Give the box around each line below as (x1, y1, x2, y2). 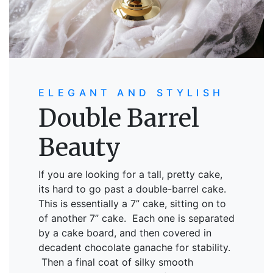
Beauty (38, 132, 121, 163)
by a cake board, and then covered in (38, 227, 211, 239)
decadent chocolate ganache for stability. (38, 241, 230, 253)
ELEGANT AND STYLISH (38, 87, 224, 99)
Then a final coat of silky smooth (38, 256, 193, 268)
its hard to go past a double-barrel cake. (38, 183, 226, 195)
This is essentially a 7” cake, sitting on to (38, 197, 226, 210)
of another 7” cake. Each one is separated (38, 212, 235, 224)
